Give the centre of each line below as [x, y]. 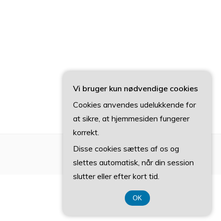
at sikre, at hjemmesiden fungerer [131, 118]
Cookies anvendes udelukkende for [134, 105]
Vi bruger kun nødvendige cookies [135, 88]
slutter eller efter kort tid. [116, 176]
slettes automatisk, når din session [133, 162]
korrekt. [86, 132]
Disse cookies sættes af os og [126, 148]
